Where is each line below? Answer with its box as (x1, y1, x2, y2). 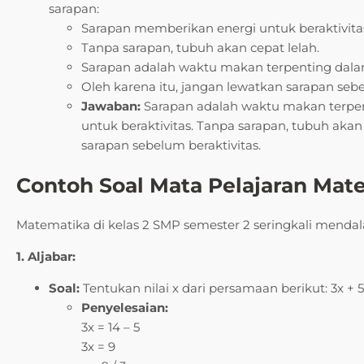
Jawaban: (81, 97, 141, 114)
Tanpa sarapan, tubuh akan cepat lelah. (81, 39, 319, 55)
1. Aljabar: (16, 248, 76, 264)
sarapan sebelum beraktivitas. (81, 136, 261, 153)
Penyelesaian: (81, 299, 168, 315)
